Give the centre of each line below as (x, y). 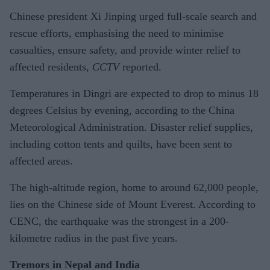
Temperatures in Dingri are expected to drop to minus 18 (134, 93)
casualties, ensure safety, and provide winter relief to (125, 50)
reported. (140, 67)
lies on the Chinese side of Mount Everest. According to (133, 204)
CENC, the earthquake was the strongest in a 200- (119, 221)
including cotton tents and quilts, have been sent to (121, 144)
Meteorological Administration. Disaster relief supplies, (131, 127)
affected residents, (51, 67)
